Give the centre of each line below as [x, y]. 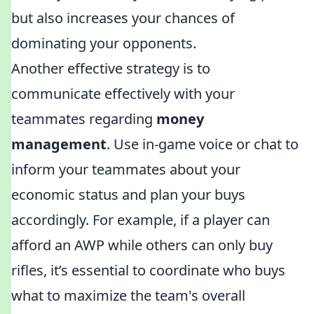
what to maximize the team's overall [128, 295]
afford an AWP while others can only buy [142, 245]
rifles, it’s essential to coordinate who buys [148, 270]
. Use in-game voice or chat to [203, 144]
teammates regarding [84, 119]
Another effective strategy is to [111, 68]
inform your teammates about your [126, 169]
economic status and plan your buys [128, 194]
